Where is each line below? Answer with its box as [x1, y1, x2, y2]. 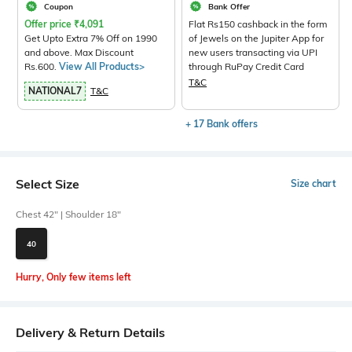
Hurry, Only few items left [16, 271, 131, 284]
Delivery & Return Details [16, 324, 165, 341]
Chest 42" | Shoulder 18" [16, 208, 121, 221]
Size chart [291, 178, 336, 190]
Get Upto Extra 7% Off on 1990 [24, 32, 157, 45]
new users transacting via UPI [189, 46, 318, 59]
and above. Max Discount [24, 46, 134, 59]
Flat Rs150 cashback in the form [189, 18, 328, 31]
